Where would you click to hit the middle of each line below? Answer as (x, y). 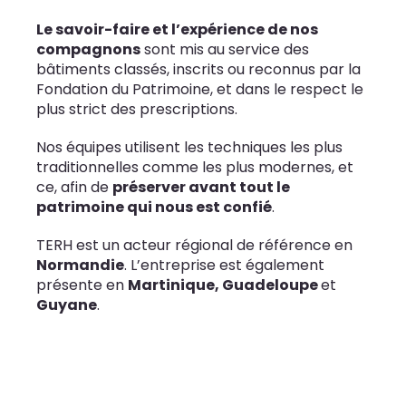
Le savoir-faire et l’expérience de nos (177, 29)
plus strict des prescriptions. (137, 109)
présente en (82, 285)
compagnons (88, 49)
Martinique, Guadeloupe (224, 285)
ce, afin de (74, 187)
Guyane (67, 304)
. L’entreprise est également (224, 265)
